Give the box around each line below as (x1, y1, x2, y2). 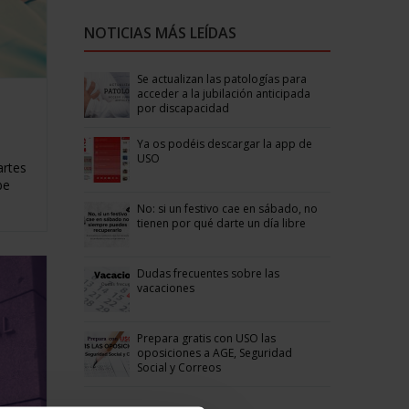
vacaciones (136, 279, 194, 296)
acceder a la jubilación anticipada (136, 85, 310, 101)
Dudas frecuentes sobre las (136, 265, 279, 281)
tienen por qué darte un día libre (136, 215, 306, 231)
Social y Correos (136, 359, 221, 375)
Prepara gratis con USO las (136, 330, 276, 346)
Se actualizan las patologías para (136, 70, 307, 87)
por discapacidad (136, 100, 229, 116)
